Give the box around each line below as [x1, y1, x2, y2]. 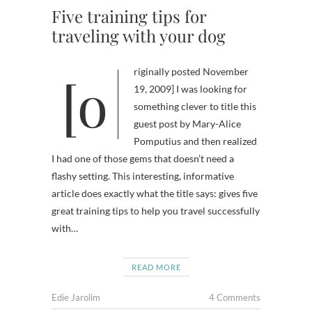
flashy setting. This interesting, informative [52, 170, 234, 182]
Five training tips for [52, 5, 206, 27]
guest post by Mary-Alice [134, 118, 241, 130]
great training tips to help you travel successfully [52, 205, 260, 217]
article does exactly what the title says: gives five [52, 187, 258, 199]
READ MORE [131, 263, 181, 272]
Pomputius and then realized [134, 135, 257, 147]
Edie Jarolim [52, 292, 100, 303]
